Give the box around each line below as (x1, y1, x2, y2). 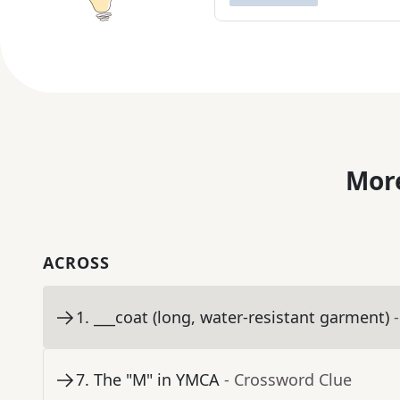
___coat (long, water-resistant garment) (94, 306, 389, 329)
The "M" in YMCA (94, 369, 220, 391)
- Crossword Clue (224, 369, 352, 391)
